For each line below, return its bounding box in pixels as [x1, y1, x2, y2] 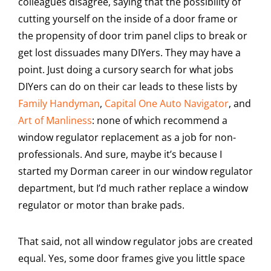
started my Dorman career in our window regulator [18, 165, 253, 178]
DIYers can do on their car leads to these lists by [18, 80, 237, 93]
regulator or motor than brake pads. [18, 198, 184, 212]
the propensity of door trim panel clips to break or [18, 29, 247, 42]
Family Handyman [18, 97, 100, 110]
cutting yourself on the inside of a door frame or [18, 12, 238, 25]
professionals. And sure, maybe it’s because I [18, 148, 222, 161]
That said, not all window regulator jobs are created [18, 235, 253, 248]
